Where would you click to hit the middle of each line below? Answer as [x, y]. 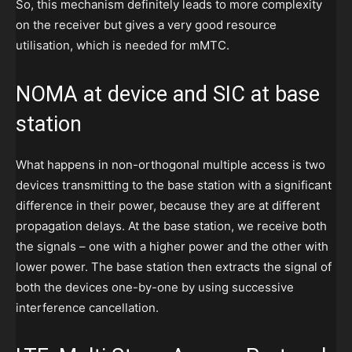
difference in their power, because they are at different [168, 206]
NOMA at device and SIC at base [168, 95]
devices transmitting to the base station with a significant [174, 185]
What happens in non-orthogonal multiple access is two [170, 165]
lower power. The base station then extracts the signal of [174, 267]
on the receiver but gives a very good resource [146, 25]
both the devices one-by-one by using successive [155, 288]
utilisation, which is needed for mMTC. [123, 46]
